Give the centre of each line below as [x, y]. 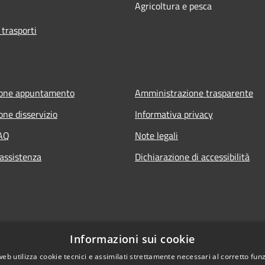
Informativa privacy [174, 114]
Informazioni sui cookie [132, 239]
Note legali [156, 135]
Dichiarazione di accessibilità [192, 156]
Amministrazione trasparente [194, 93]
